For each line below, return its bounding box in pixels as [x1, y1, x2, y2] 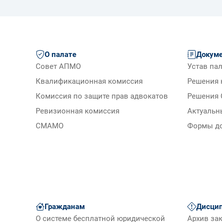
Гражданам [45, 202, 85, 212]
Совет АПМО [36, 62, 81, 71]
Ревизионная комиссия [36, 107, 119, 116]
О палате [45, 50, 76, 59]
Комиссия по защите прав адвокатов [36, 92, 168, 101]
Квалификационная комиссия [36, 77, 143, 86]
